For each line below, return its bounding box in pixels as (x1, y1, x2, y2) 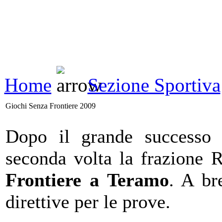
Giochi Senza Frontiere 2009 (5, 102, 96, 111)
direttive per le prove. (5, 191, 170, 213)
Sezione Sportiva (87, 74, 221, 96)
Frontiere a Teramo (5, 169, 169, 191)
